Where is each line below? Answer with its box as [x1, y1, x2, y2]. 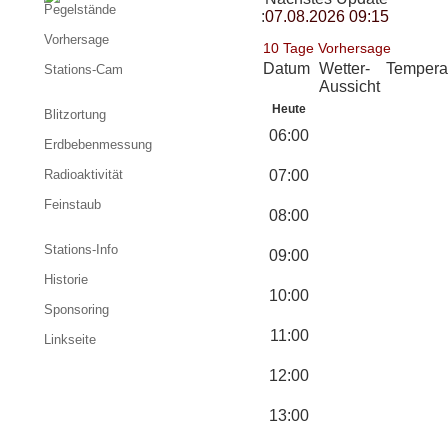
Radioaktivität [44, 167, 123, 182]
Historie [44, 272, 88, 287]
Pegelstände [44, 2, 116, 17]
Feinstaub [44, 197, 101, 212]
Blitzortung [44, 107, 106, 122]
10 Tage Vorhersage [263, 40, 391, 56]
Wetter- [319, 60, 370, 77]
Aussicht [319, 78, 380, 95]
